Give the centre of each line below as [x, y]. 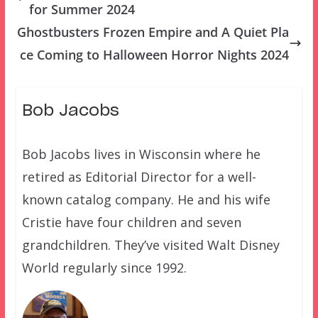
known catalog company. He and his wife [146, 200]
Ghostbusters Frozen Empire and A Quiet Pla [153, 32]
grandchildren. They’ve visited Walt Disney [150, 245]
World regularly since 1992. [104, 268]
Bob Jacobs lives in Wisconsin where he [141, 154]
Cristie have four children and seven [131, 223]
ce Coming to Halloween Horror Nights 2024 [155, 55]
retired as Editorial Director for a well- [139, 177]
